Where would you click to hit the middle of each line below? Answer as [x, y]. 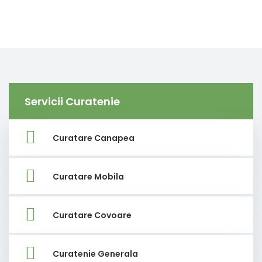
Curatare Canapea [94, 138]
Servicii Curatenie [72, 102]
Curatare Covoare [92, 215]
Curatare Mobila [88, 176]
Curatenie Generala [95, 254]
